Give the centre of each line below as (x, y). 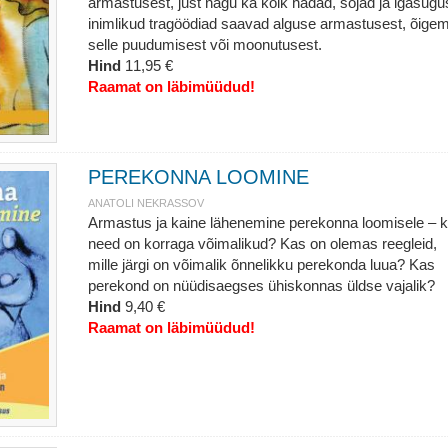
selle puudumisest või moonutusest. (204, 44)
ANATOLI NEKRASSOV (145, 203)
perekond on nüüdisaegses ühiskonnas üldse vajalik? (261, 285)
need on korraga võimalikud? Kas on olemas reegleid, (262, 243)
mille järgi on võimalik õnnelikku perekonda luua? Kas (261, 264)
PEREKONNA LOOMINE (198, 177)
